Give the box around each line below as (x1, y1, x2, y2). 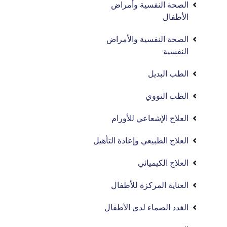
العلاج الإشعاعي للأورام (111, 114, 189, 123)
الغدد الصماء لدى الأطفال (104, 203, 189, 212)
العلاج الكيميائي (138, 159, 189, 167)
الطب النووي (145, 92, 189, 100)
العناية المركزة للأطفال (111, 181, 189, 190)
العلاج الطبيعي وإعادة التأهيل (93, 136, 189, 145)
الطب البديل (148, 69, 189, 78)
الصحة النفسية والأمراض (106, 35, 189, 44)
